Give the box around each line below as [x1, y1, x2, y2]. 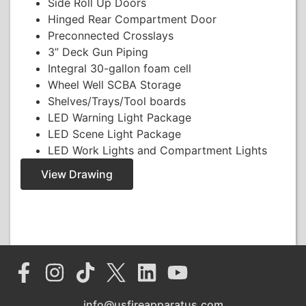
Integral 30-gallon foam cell [48, 61, 191, 75]
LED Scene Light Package [48, 126, 181, 141]
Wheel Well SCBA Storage [48, 77, 181, 92]
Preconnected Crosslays [48, 28, 173, 42]
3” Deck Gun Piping [48, 44, 148, 59]
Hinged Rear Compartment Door [48, 12, 217, 26]
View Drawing [41, 167, 113, 181]
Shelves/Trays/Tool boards [48, 94, 186, 108]
